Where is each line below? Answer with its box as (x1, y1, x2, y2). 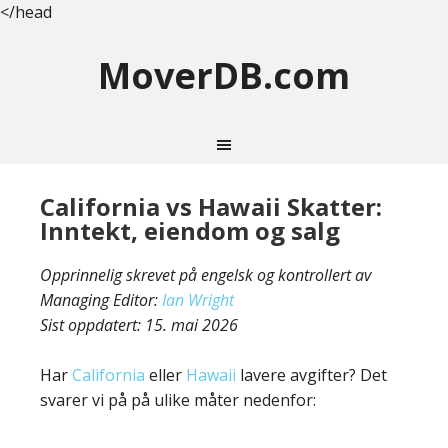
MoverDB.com (98, 51, 350, 100)
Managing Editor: (40, 289, 162, 311)
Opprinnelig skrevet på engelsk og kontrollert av (40, 264, 371, 286)
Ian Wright (162, 289, 234, 311)
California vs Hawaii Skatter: (40, 190, 382, 223)
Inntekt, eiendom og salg (40, 214, 340, 247)
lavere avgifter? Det (236, 364, 387, 386)
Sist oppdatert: (40, 314, 145, 336)
